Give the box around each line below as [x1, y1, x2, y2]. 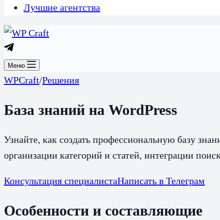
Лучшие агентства [24, 2, 100, 13]
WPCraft [4, 75, 39, 85]
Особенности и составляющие [4, 202, 202, 219]
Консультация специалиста [4, 175, 117, 186]
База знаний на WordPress [4, 101, 177, 118]
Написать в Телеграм [117, 175, 205, 186]
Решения [42, 75, 79, 85]
